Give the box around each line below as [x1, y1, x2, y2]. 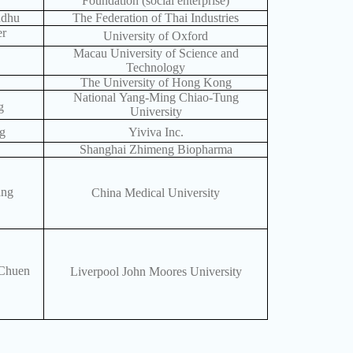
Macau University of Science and [72, 46, 239, 61]
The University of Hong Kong [80, 76, 232, 90]
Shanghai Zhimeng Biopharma [79, 143, 232, 157]
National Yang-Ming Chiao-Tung [72, 91, 239, 105]
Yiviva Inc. [128, 125, 184, 139]
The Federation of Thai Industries [72, 11, 240, 25]
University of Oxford [103, 29, 209, 43]
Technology [126, 61, 186, 75]
